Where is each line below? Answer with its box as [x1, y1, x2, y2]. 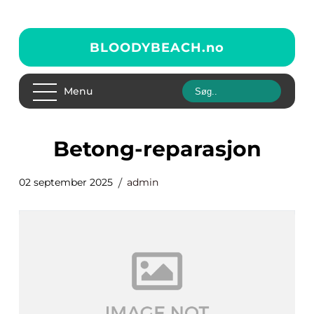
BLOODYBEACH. [90, 39, 206, 55]
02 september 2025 [19, 176, 113, 189]
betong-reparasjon [69, 136, 261, 162]
